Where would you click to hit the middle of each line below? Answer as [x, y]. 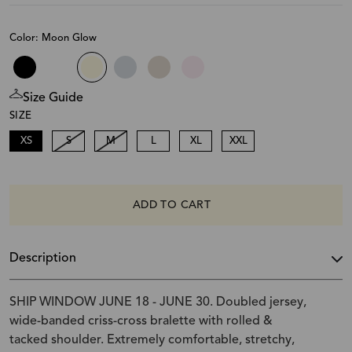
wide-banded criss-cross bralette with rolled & [141, 321]
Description [43, 258]
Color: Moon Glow [53, 38]
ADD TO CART [172, 205]
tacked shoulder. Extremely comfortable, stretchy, [152, 340]
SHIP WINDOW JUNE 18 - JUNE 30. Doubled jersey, [158, 302]
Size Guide [53, 98]
